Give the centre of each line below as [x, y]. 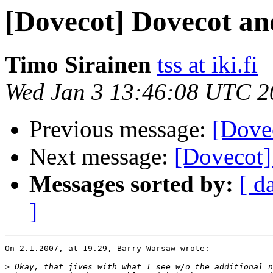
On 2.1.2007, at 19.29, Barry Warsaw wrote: [107, 249]
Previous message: [121, 129]
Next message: [102, 157]
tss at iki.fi [207, 65]
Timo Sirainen [78, 65]
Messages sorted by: [131, 184]
